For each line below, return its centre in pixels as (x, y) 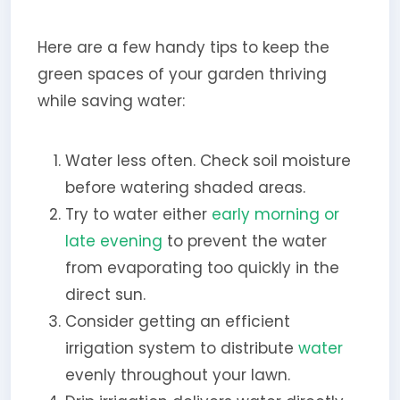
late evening (113, 241)
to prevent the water (244, 241)
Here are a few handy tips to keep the (183, 47)
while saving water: (111, 100)
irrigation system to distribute (181, 348)
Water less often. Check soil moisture (208, 160)
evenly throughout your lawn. (177, 375)
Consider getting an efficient (177, 321)
